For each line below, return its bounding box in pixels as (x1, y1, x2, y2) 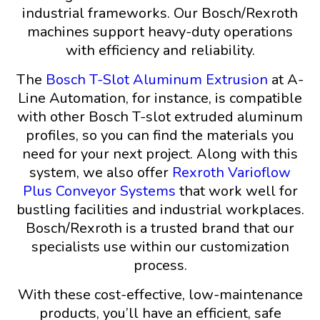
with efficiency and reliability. (65, 41, 255, 61)
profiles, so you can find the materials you (26, 126, 294, 146)
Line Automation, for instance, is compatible (18, 89, 302, 109)
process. (133, 256, 187, 276)
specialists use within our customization (31, 237, 289, 257)
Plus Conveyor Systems (22, 181, 176, 201)
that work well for (175, 181, 298, 201)
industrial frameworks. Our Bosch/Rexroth (22, 4, 298, 24)
